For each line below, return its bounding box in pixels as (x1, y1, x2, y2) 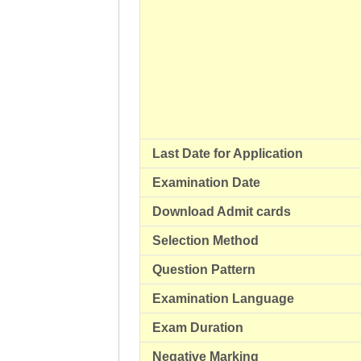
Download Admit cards (152, 205, 291, 218)
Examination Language (152, 292, 294, 305)
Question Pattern (152, 263, 255, 276)
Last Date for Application (152, 147, 303, 160)
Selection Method (152, 234, 259, 247)
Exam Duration (152, 321, 243, 334)
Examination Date (152, 176, 260, 189)
